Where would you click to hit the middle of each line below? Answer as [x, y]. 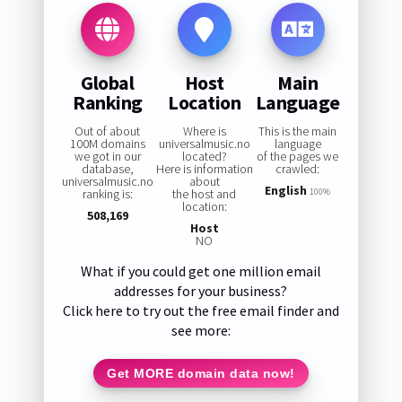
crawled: [298, 169]
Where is [204, 131]
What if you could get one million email [201, 271]
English [286, 191]
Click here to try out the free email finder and [201, 311]
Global [108, 82]
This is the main [298, 131]
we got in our [107, 157]
